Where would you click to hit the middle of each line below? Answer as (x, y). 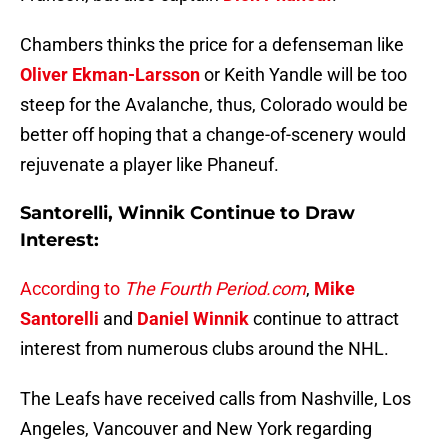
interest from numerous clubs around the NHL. (204, 349)
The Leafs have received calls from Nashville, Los (215, 399)
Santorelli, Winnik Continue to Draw (187, 213)
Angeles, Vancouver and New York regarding (196, 429)
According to (72, 289)
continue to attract (324, 319)
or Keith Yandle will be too (303, 75)
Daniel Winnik (193, 319)
